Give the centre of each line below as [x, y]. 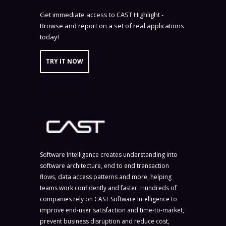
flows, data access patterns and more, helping [106, 177]
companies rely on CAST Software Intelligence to [108, 199]
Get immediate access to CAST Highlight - [102, 14]
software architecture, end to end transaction [104, 166]
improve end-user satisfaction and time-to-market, [112, 210]
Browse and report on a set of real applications [112, 25]
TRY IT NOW [65, 61]
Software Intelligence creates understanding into [109, 155]
